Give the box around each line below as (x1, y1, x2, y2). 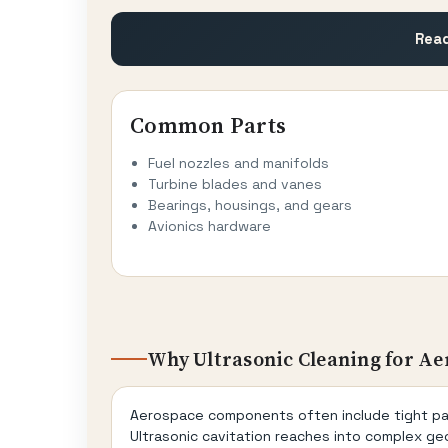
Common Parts (130, 109, 286, 140)
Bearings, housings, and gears (148, 195, 352, 214)
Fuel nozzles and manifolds (148, 153, 329, 172)
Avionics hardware (148, 216, 271, 235)
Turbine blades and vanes (148, 174, 322, 193)
